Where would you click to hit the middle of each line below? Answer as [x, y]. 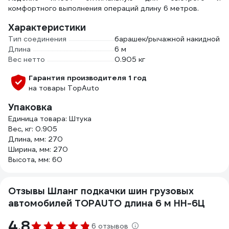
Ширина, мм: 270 [38, 149]
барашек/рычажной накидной [167, 39]
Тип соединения [37, 39]
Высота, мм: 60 [35, 159]
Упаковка [30, 107]
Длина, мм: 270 [36, 139]
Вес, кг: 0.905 [33, 129]
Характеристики [47, 27]
